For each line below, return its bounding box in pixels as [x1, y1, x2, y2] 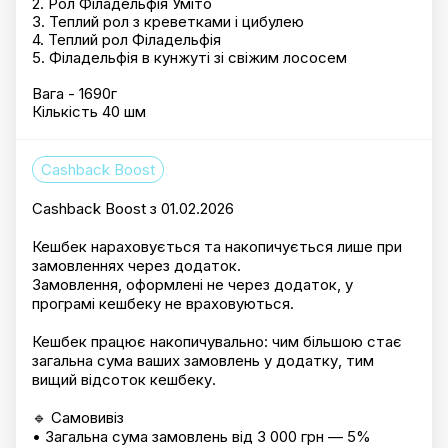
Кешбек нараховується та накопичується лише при [32, 237, 402, 256]
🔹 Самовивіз [32, 408, 124, 427]
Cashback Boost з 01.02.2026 [32, 199, 234, 218]
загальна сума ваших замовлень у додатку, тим [32, 351, 374, 370]
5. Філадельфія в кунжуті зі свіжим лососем [32, 48, 347, 67]
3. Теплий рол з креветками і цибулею [32, 12, 304, 31]
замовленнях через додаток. [32, 256, 241, 275]
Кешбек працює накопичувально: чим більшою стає [32, 332, 402, 351]
